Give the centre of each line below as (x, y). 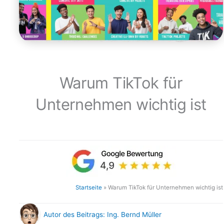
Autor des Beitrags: (74, 214)
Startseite (89, 187)
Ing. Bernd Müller (133, 214)
